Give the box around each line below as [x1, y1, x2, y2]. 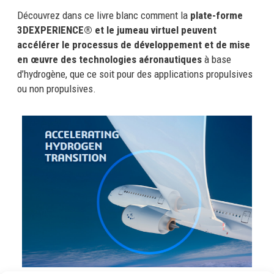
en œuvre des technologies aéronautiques [17, 53, 202, 65]
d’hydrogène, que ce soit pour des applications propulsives [17, 68, 253, 80]
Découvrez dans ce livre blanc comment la [17, 9, 190, 21]
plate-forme [190, 9, 243, 21]
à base [201, 53, 231, 65]
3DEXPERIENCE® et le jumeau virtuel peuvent [17, 24, 217, 36]
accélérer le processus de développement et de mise [17, 39, 250, 51]
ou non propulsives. [17, 83, 96, 95]
